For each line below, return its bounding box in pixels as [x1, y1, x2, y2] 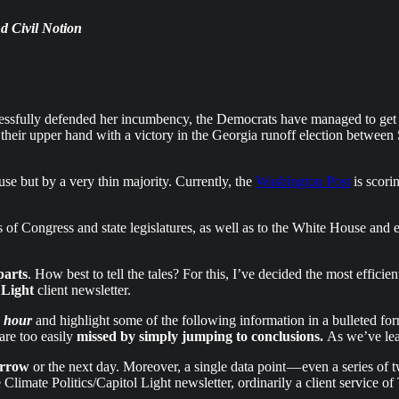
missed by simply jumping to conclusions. [77, 328, 327, 344]
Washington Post [256, 173, 350, 189]
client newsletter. [34, 281, 131, 297]
